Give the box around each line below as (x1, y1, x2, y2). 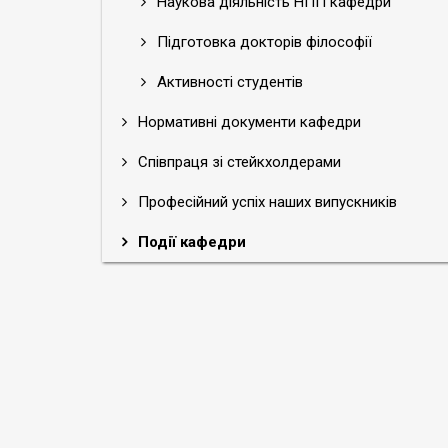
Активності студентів (153, 73, 303, 91)
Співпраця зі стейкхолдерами (134, 153, 341, 171)
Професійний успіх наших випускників (134, 193, 397, 211)
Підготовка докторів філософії (153, 33, 372, 51)
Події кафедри (134, 233, 246, 251)
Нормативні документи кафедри (134, 113, 361, 131)
